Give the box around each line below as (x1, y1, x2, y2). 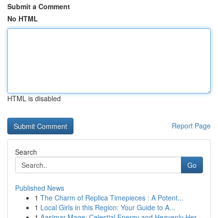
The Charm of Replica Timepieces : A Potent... (40, 193, 183, 202)
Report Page (172, 121, 211, 130)
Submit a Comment (7, 1, 70, 11)
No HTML (7, 14, 38, 23)
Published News (15, 183, 64, 193)
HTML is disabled (7, 93, 61, 103)
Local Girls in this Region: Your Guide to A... (40, 202, 175, 212)
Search (15, 147, 37, 157)
